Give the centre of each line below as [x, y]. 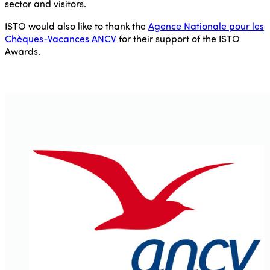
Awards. [23, 51]
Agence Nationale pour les [206, 26]
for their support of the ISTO [178, 39]
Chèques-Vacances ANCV [61, 39]
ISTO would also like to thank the [77, 26]
